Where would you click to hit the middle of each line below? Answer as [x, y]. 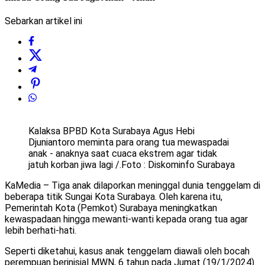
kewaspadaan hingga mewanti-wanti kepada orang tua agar [126, 219]
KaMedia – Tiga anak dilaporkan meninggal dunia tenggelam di [132, 186]
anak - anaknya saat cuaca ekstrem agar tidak [123, 154]
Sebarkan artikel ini [43, 21]
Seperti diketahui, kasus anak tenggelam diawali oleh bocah [127, 251]
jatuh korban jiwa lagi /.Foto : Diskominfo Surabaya [132, 165]
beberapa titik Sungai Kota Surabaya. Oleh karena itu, [114, 197]
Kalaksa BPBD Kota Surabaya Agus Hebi [112, 131]
